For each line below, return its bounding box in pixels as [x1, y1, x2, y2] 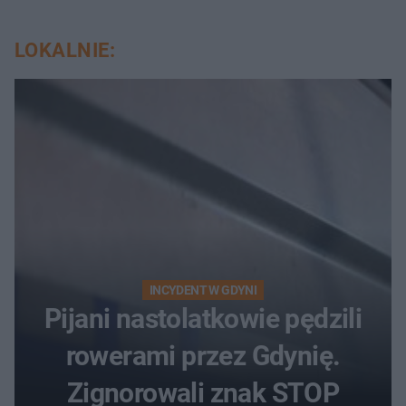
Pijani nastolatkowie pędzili [43, 303, 362, 335]
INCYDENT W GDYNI [149, 283, 257, 298]
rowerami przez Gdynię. [65, 340, 341, 372]
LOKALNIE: [14, 39, 115, 63]
